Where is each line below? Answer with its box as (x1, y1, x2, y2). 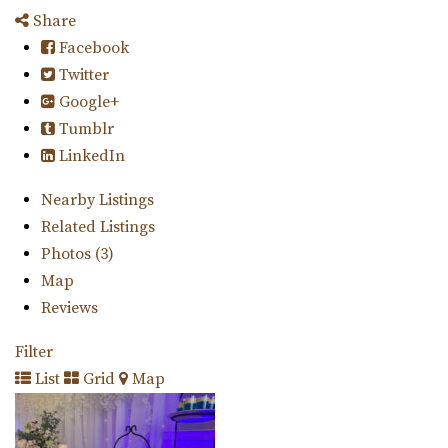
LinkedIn (54, 146, 125, 167)
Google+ (54, 92, 119, 113)
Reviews (40, 298, 98, 319)
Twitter (54, 65, 109, 86)
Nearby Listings (40, 190, 154, 211)
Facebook (54, 38, 129, 59)
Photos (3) (40, 244, 114, 265)
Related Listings (40, 217, 155, 238)
